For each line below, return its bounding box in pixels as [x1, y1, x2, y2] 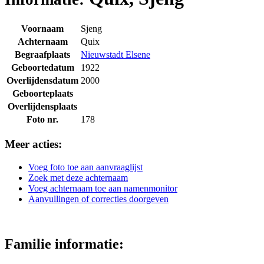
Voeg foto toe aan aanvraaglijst [28, 161, 143, 172]
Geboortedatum [11, 62, 74, 73]
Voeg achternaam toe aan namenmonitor [28, 183, 177, 193]
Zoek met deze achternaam [28, 172, 128, 183]
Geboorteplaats [12, 88, 73, 99]
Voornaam [21, 24, 64, 34]
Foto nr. [27, 114, 58, 125]
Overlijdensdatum [6, 75, 78, 86]
